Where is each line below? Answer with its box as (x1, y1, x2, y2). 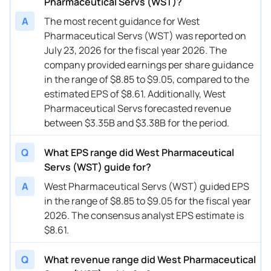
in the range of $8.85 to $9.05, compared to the (44, 72, 249, 86)
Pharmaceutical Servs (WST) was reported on (44, 28, 246, 42)
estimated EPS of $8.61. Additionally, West (44, 87, 226, 100)
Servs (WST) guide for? (44, 160, 151, 174)
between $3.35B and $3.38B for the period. (44, 116, 229, 129)
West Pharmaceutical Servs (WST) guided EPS (44, 179, 249, 193)
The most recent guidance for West (44, 14, 200, 28)
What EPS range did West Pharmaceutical (44, 145, 234, 159)
